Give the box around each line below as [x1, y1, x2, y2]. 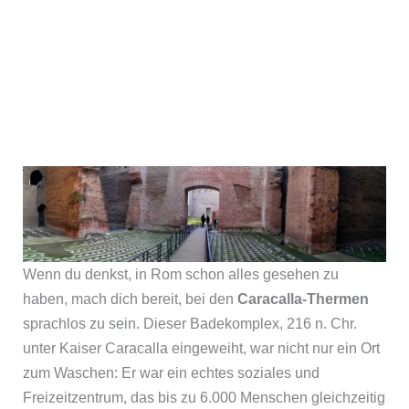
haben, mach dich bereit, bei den [22, 290, 237, 307]
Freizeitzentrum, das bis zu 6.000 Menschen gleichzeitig [22, 389, 385, 405]
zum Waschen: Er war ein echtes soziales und [22, 364, 320, 381]
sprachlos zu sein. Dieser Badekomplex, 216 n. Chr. [22, 315, 357, 331]
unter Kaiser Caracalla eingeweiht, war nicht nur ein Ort [22, 340, 380, 356]
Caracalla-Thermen [236, 290, 369, 307]
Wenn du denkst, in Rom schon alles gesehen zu [22, 266, 339, 282]
